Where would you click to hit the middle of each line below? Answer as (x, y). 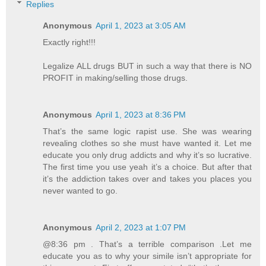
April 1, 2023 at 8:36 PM (141, 114)
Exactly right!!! (69, 42)
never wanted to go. (80, 190)
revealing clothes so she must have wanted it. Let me (147, 143)
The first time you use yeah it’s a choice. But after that (147, 167)
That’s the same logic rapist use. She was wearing (147, 131)
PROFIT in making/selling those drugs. (115, 77)
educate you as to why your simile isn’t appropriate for (147, 256)
